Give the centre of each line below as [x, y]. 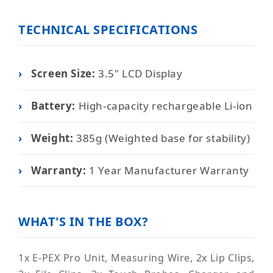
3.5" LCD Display [139, 74]
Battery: [54, 106]
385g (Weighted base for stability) [162, 138]
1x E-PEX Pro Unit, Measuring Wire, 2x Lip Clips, [136, 258]
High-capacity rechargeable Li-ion [164, 106]
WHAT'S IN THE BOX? [83, 222]
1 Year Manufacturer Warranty [168, 171]
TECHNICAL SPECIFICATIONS [108, 30]
